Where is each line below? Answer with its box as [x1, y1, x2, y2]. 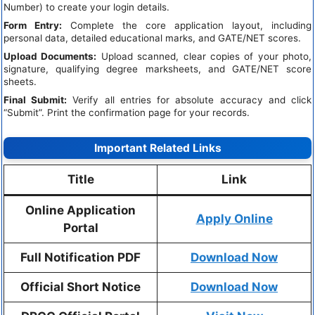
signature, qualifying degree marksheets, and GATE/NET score [4, 63, 311, 75]
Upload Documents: [4, 51, 97, 63]
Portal [63, 220, 98, 235]
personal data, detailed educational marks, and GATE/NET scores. [4, 32, 301, 44]
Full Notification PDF [20, 250, 141, 264]
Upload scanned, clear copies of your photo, [96, 51, 311, 63]
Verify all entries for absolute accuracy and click [67, 94, 312, 106]
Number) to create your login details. [4, 1, 169, 13]
